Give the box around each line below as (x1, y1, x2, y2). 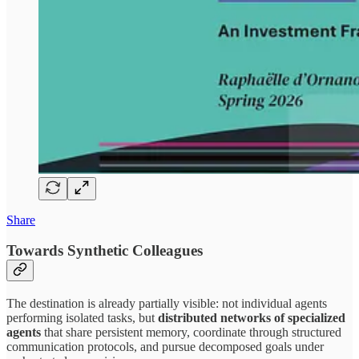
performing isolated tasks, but (6, 310, 158, 325)
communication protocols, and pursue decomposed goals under (6, 339, 324, 353)
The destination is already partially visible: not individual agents (6, 296, 327, 310)
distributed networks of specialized (158, 310, 345, 325)
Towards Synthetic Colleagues (6, 242, 203, 260)
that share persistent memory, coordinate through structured (44, 325, 341, 339)
